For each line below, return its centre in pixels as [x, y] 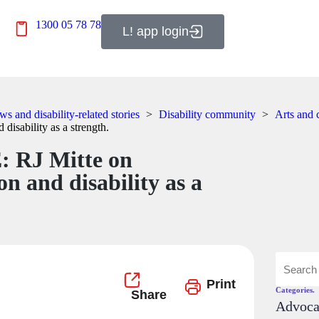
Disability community [207, 114]
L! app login [156, 31]
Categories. [296, 290]
